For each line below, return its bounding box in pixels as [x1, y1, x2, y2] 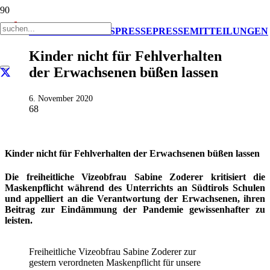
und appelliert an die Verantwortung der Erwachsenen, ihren [5, 193, 265, 204]
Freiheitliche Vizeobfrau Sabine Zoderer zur [29, 246, 196, 257]
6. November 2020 [29, 93, 93, 104]
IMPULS [77, 25, 115, 36]
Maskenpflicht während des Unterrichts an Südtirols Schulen [5, 183, 265, 193]
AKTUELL [29, 25, 77, 36]
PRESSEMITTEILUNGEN [152, 25, 268, 36]
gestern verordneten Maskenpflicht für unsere [29, 257, 201, 268]
